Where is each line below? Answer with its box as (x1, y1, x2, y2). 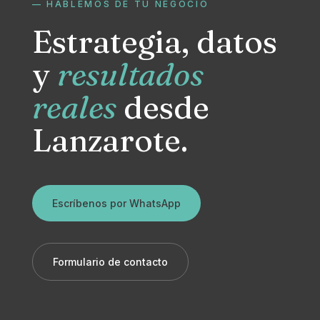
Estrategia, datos (31, 22, 277, 61)
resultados (56, 55, 204, 94)
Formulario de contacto (52, 256, 168, 268)
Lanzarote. (31, 121, 188, 159)
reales (31, 88, 116, 126)
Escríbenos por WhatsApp (51, 197, 181, 209)
